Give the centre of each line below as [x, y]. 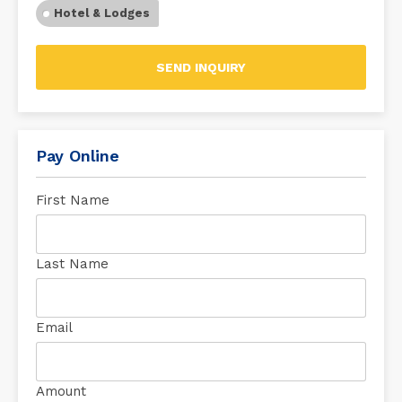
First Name [73, 200]
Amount [61, 391]
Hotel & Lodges [102, 13]
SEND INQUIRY [201, 67]
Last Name [72, 264]
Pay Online [78, 156]
